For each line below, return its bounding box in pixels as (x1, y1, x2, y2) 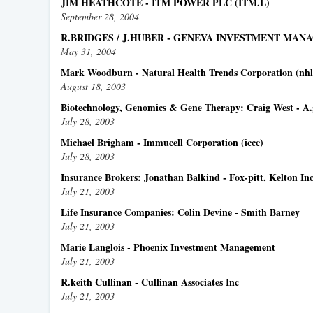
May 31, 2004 (61, 45, 116, 58)
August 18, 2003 (61, 80, 126, 93)
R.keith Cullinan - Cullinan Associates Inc (61, 275, 239, 289)
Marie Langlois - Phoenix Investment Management (61, 240, 275, 254)
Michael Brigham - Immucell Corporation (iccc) (61, 135, 263, 150)
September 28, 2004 (61, 10, 139, 23)
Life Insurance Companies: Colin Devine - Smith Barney (61, 205, 300, 219)
